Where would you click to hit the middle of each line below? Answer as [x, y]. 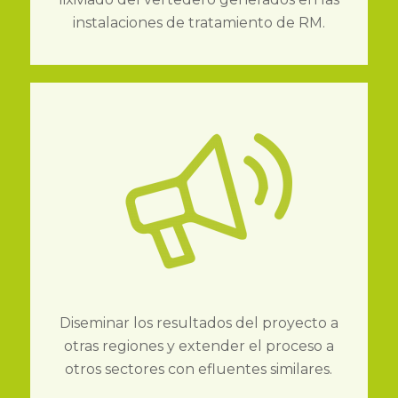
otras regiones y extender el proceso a [199, 346]
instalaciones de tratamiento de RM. [199, 23]
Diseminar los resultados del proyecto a [199, 323]
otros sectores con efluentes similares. [199, 370]
